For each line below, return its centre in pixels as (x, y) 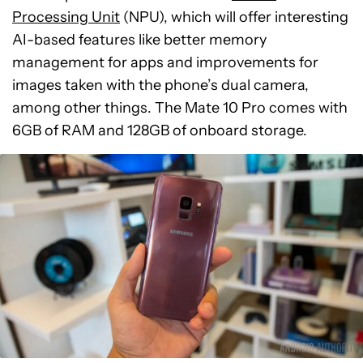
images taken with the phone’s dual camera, (160, 85)
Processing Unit (66, 17)
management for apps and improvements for (165, 62)
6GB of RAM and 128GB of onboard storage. (160, 130)
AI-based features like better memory (139, 39)
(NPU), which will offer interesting (234, 17)
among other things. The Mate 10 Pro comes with (180, 107)
